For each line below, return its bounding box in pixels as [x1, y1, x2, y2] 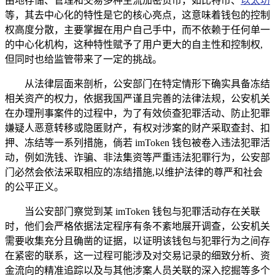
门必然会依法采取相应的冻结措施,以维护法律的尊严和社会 [5, 166, 263, 177]
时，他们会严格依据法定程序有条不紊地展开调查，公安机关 [5, 220, 270, 231]
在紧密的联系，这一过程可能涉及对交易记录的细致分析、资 [5, 250, 270, 261]
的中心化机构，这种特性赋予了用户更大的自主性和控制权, [5, 39, 263, 50]
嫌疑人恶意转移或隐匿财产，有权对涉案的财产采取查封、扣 [5, 122, 270, 133]
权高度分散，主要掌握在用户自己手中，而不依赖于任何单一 [5, 24, 270, 35]
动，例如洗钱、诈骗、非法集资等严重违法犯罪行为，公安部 [5, 152, 270, 163]
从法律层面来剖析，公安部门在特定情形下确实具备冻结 [25, 78, 270, 89]
